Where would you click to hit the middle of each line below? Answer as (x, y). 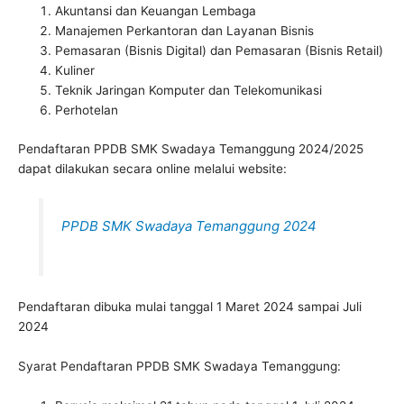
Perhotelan (87, 110)
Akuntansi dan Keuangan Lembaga (156, 11)
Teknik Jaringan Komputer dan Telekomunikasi (189, 91)
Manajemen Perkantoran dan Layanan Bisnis (185, 31)
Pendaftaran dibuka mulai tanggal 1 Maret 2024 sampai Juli (190, 306)
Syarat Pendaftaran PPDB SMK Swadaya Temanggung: (179, 366)
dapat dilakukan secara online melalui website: (152, 168)
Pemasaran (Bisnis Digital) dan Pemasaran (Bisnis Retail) (220, 51)
